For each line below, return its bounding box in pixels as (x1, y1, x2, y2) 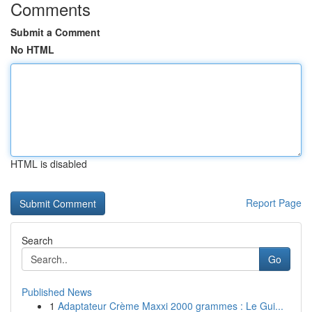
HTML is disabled (10, 157, 87, 171)
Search (22, 233, 53, 247)
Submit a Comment (10, 25, 100, 39)
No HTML (10, 42, 54, 56)
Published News (22, 285, 92, 299)
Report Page (246, 196, 302, 210)
